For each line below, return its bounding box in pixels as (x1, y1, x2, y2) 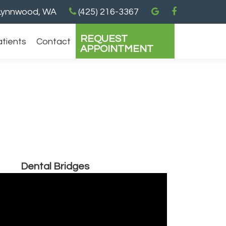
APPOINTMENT (80, 44, 153, 54)
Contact (36, 37, 71, 46)
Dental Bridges (20, 161, 89, 172)
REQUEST (80, 34, 128, 44)
